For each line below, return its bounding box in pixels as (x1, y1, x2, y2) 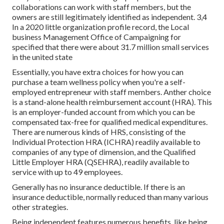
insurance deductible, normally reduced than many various (12, 192, 208, 202)
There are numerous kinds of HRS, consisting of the (12, 127, 185, 137)
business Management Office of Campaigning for (12, 32, 181, 42)
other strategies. (12, 202, 68, 212)
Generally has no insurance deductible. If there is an (12, 182, 185, 192)
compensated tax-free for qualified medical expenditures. (12, 117, 207, 127)
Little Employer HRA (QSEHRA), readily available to (12, 157, 189, 167)
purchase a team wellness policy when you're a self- (12, 77, 185, 87)
